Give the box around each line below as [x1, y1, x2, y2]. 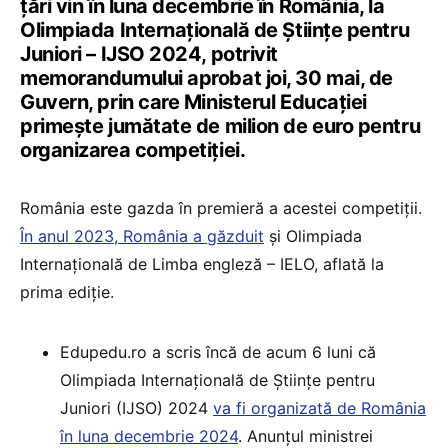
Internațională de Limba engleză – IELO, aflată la [20, 254, 384, 275]
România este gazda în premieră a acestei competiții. [20, 198, 422, 219]
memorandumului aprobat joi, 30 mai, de [20, 66, 393, 91]
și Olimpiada [264, 226, 362, 247]
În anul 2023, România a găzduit [20, 226, 264, 247]
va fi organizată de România [213, 398, 426, 419]
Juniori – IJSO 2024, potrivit [20, 42, 278, 67]
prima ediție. [20, 282, 114, 303]
